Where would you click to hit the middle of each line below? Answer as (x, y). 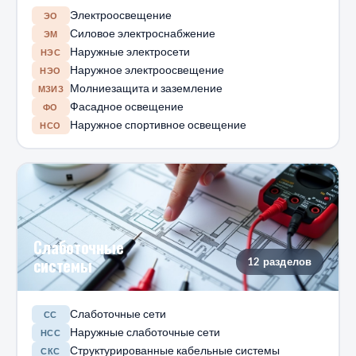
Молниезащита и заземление (147, 88)
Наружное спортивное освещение (158, 125)
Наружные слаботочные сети (145, 332)
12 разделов (280, 261)
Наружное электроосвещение (147, 70)
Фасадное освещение (126, 106)
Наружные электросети (130, 52)
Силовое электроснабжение (142, 33)
